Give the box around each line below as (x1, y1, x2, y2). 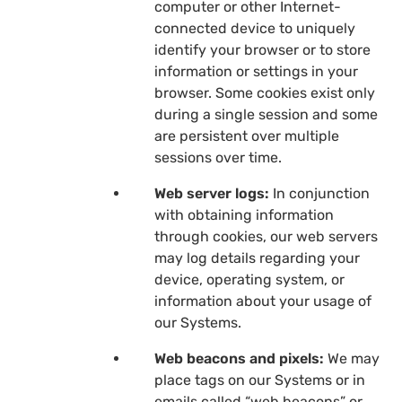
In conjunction (269, 184, 370, 202)
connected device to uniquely (154, 19, 355, 37)
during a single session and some (154, 105, 378, 123)
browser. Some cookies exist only (154, 83, 375, 101)
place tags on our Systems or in (154, 371, 365, 389)
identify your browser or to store (154, 40, 371, 58)
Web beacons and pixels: (154, 349, 324, 367)
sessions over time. (154, 148, 282, 166)
